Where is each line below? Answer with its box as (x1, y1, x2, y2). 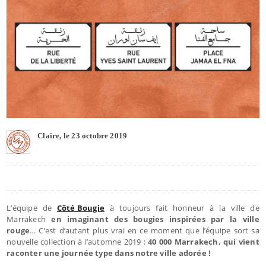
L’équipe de (7, 202, 57, 213)
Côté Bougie (56, 202, 105, 213)
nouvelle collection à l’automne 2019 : (7, 236, 148, 247)
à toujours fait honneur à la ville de (104, 202, 259, 213)
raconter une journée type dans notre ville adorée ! (7, 247, 211, 258)
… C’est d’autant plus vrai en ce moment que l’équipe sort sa (30, 224, 259, 236)
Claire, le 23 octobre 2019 (37, 131, 128, 140)
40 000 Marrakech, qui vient (148, 236, 259, 247)
